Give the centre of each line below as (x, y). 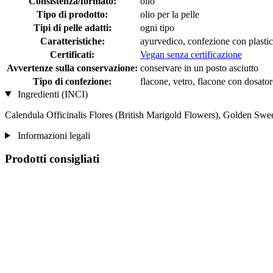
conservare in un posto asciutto (199, 68)
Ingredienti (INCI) (51, 94)
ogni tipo (157, 27)
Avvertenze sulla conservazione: (72, 68)
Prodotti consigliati (52, 159)
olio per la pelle (170, 14)
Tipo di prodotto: (72, 14)
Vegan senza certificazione (191, 54)
